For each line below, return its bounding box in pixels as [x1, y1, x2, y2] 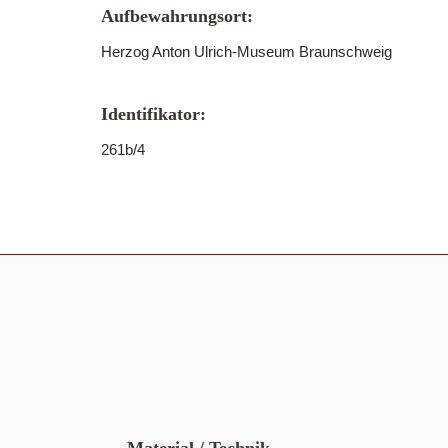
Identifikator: [101, 104, 206, 124]
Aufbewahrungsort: [101, 6, 253, 26]
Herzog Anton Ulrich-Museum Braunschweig [101, 43, 392, 60]
